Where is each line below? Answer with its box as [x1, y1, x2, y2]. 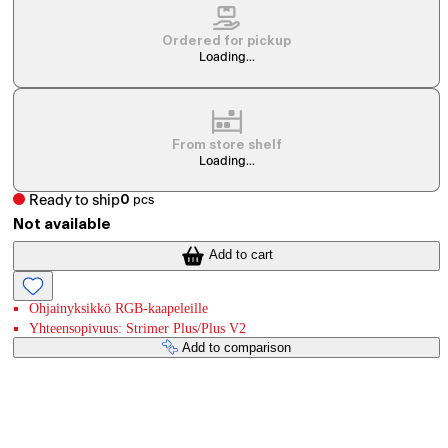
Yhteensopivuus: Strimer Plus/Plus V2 [29, 320, 247, 336]
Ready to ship [29, 192, 121, 208]
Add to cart [208, 247, 273, 263]
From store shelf [171, 139, 282, 152]
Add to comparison [182, 339, 292, 355]
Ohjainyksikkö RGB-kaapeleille [29, 300, 209, 316]
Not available [13, 217, 112, 233]
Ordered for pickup [162, 35, 292, 48]
